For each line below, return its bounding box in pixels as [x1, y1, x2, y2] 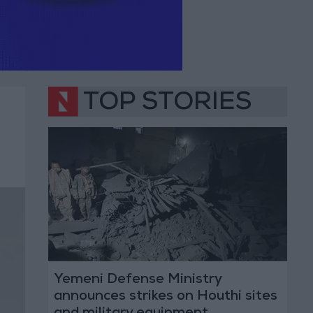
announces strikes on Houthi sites [53, 290, 277, 305]
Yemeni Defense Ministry [53, 273, 221, 288]
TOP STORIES [83, 92, 252, 117]
